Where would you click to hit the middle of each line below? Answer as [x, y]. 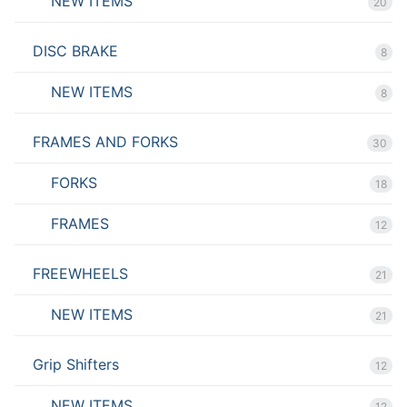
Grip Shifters [76, 365]
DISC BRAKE [75, 51]
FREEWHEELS [80, 274]
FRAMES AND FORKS [105, 142]
